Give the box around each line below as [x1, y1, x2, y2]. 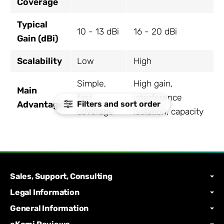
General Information [10, 203, 89, 213]
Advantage [16, 99, 63, 110]
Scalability [16, 56, 62, 66]
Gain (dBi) [16, 33, 58, 44]
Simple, [76, 78, 106, 89]
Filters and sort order [77, 99, 161, 109]
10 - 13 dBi [76, 26, 119, 37]
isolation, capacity [133, 106, 203, 117]
